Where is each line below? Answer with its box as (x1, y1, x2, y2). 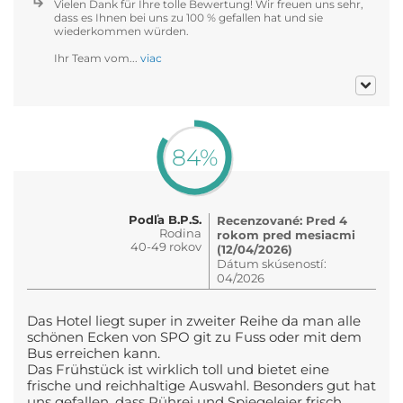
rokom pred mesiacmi (217, 227, 355, 242)
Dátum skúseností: (217, 255, 327, 271)
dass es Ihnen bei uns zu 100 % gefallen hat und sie (54, 10, 323, 24)
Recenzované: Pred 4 (217, 212, 347, 228)
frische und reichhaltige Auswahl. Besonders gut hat (27, 377, 376, 394)
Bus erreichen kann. (27, 345, 160, 362)
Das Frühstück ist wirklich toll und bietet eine (27, 361, 329, 378)
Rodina (159, 225, 201, 240)
